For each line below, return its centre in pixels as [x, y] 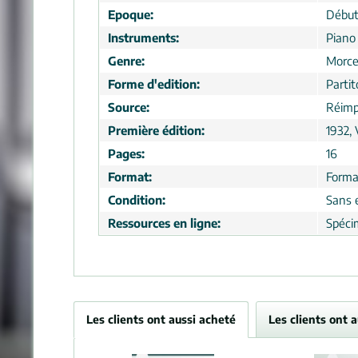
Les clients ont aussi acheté [161, 319]
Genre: [126, 61]
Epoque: [131, 14]
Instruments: [143, 38]
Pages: [126, 153]
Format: [130, 177]
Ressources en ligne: [164, 223]
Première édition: [156, 130]
